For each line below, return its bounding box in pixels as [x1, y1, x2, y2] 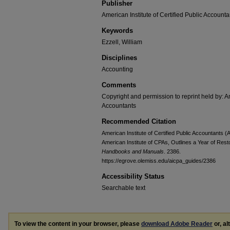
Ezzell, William [102, 39, 142, 46]
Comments [102, 81, 136, 89]
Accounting [102, 66, 133, 73]
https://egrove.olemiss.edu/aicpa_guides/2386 [102, 158, 216, 164]
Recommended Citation [102, 118, 176, 125]
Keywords [102, 27, 133, 34]
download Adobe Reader [141, 220, 213, 227]
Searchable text [102, 184, 145, 191]
